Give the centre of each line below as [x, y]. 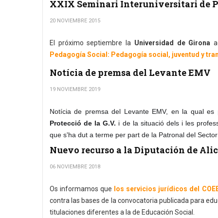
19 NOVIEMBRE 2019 [75, 89]
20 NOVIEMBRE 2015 [75, 21]
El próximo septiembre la [92, 43]
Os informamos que [81, 189]
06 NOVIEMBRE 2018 [75, 167]
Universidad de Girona [174, 43]
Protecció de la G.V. [83, 123]
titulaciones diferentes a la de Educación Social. [122, 212]
